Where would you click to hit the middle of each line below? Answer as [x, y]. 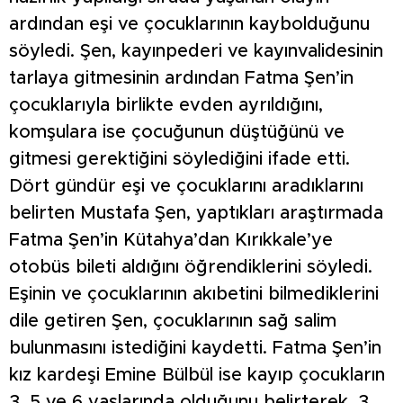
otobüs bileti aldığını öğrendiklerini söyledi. [191, 268]
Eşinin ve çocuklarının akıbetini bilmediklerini [194, 295]
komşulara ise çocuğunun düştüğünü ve [177, 133]
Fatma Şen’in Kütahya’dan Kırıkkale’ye [171, 241]
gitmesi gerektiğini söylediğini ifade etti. [179, 160]
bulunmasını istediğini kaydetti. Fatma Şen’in [195, 349]
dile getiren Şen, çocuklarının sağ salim [173, 322]
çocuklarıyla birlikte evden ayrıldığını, [166, 106]
